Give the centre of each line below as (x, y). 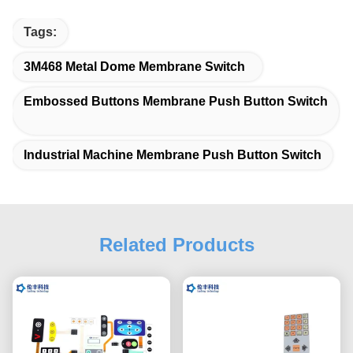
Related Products (176, 245)
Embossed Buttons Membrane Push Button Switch (176, 101)
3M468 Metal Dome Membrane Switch (134, 67)
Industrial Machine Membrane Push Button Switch (173, 155)
